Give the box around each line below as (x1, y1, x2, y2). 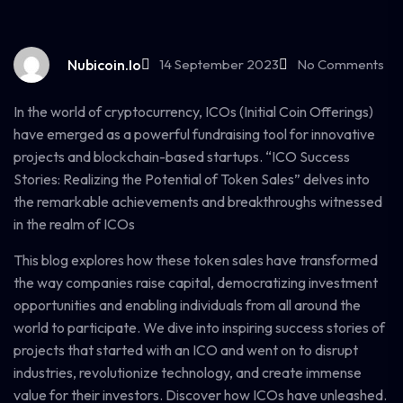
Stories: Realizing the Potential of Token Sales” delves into (13, 170, 370, 188)
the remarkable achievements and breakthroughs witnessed (13, 193, 382, 210)
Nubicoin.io (67, 55, 141, 74)
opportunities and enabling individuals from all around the (13, 296, 361, 314)
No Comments (297, 56, 384, 73)
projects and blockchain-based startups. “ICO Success (13, 148, 350, 166)
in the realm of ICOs (13, 215, 135, 233)
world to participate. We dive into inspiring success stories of (13, 318, 385, 336)
